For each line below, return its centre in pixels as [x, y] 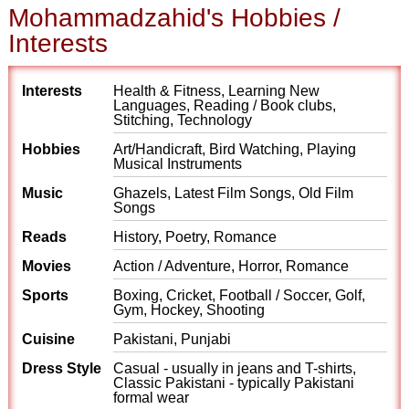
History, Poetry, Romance [195, 237]
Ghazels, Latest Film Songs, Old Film [234, 193]
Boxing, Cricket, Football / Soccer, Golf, [240, 295]
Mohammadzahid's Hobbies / [175, 18]
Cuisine [49, 339]
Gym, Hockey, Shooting [189, 310]
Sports [46, 295]
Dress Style [62, 368]
